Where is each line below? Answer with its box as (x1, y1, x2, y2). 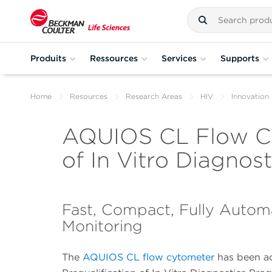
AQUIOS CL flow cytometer (83, 251, 214, 263)
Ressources (90, 53, 138, 63)
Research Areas (126, 92, 182, 101)
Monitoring (62, 217, 143, 236)
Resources (70, 92, 107, 101)
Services (161, 53, 197, 63)
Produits (30, 53, 66, 63)
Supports (220, 53, 259, 63)
